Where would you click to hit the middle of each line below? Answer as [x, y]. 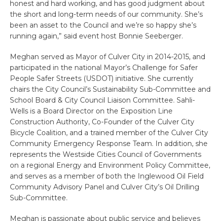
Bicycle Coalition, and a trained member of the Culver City [109, 133]
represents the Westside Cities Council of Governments [106, 155]
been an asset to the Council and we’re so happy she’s [103, 25]
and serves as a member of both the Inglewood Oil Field [107, 176]
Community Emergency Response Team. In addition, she [109, 144]
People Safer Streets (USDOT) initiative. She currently [102, 79]
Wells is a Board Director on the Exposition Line [91, 111]
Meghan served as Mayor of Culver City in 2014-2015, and [108, 57]
